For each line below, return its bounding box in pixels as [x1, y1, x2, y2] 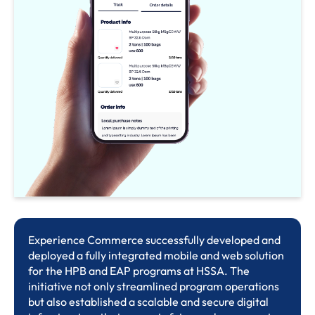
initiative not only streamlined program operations [28, 279, 279, 294]
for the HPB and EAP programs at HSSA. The [28, 264, 250, 278]
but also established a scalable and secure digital [28, 295, 269, 309]
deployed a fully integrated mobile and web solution [28, 248, 284, 263]
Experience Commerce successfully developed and [28, 233, 281, 247]
